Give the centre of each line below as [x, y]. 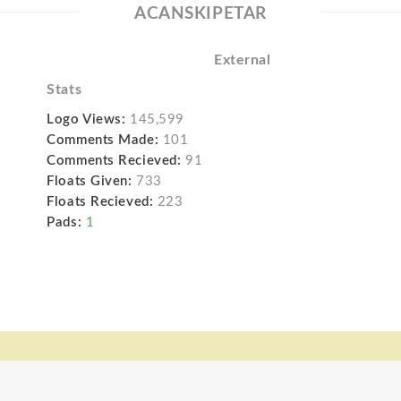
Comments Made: [103, 140]
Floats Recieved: [100, 201]
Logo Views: [86, 119]
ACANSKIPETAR [200, 13]
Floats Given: [90, 181]
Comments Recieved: [114, 160]
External [242, 60]
